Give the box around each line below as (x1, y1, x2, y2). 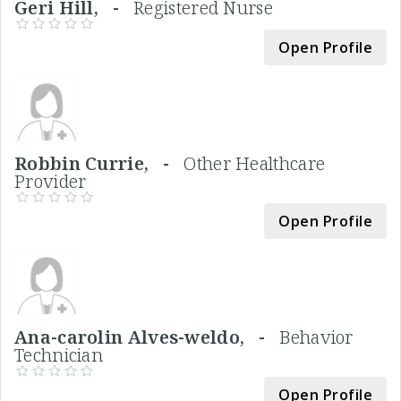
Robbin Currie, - (14, 150, 184, 175)
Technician (14, 342, 104, 367)
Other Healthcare (183, 150, 326, 175)
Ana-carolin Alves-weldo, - (14, 324, 280, 349)
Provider (14, 168, 87, 193)
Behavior (279, 324, 354, 349)
